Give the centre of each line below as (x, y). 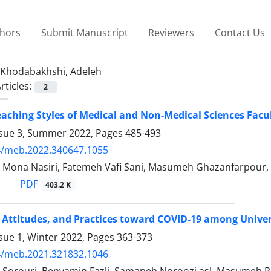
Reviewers (171, 32)
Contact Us (240, 32)
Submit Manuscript (84, 32)
